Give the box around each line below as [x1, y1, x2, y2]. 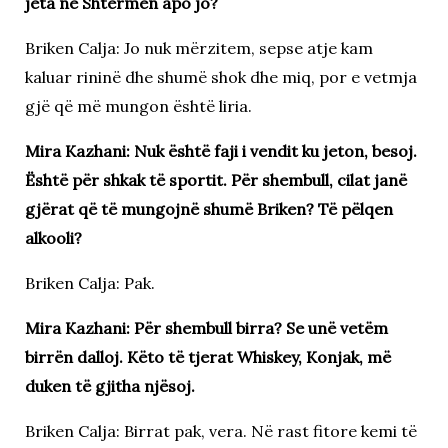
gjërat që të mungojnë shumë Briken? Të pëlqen [24, 198, 393, 219]
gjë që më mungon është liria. [24, 95, 252, 116]
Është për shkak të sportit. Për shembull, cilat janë [24, 169, 407, 190]
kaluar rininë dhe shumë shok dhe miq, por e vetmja [24, 66, 417, 87]
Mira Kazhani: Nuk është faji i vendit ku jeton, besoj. [24, 140, 417, 161]
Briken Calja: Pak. [24, 272, 155, 293]
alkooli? [24, 227, 82, 248]
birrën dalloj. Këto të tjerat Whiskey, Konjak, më [24, 346, 391, 367]
